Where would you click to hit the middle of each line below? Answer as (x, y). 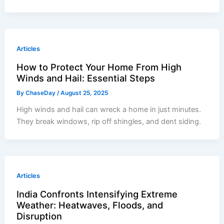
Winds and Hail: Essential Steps (86, 78)
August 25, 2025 (84, 93)
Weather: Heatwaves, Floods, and (90, 205)
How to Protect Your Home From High (99, 67)
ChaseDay (41, 93)
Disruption (39, 216)
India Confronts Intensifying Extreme (97, 194)
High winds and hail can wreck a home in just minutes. (109, 109)
